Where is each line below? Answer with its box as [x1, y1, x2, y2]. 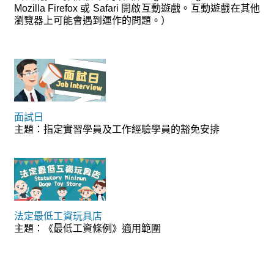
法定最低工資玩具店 [14, 211, 102, 222]
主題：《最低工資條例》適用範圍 [14, 223, 161, 234]
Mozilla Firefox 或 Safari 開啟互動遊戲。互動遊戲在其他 [14, 3, 260, 14]
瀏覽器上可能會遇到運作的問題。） [14, 15, 171, 26]
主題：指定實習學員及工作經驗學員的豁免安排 [14, 124, 220, 135]
